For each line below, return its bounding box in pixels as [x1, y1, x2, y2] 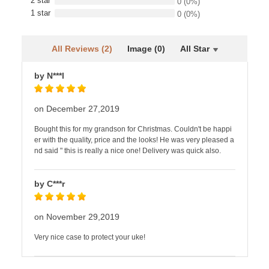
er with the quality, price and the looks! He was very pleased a [34, 136, 234, 144]
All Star [180, 44, 210, 53]
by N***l [34, 71, 64, 80]
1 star [31, 8, 50, 17]
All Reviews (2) [51, 44, 112, 53]
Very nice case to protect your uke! [34, 233, 145, 241]
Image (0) [127, 44, 165, 53]
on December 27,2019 [34, 104, 119, 113]
